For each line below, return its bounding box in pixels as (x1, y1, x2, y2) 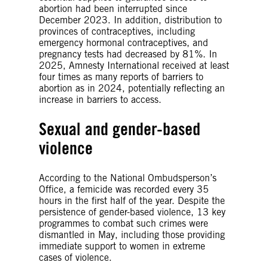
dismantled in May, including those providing (39, 229, 225, 240)
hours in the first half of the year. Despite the (39, 194, 225, 206)
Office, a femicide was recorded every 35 (39, 183, 209, 195)
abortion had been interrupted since (39, 2, 187, 14)
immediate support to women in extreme (39, 240, 205, 252)
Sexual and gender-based (39, 118, 200, 139)
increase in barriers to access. (39, 93, 162, 105)
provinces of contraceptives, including (39, 25, 195, 37)
